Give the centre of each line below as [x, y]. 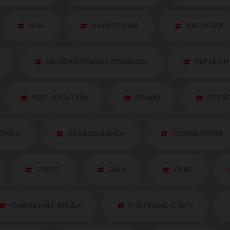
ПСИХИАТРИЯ [198, 134]
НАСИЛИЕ [205, 26]
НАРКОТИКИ [115, 26]
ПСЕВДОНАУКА [96, 134]
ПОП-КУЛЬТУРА [60, 98]
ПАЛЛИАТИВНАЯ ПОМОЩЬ [97, 62]
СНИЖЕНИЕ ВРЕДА [46, 206]
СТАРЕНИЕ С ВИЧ [161, 206]
